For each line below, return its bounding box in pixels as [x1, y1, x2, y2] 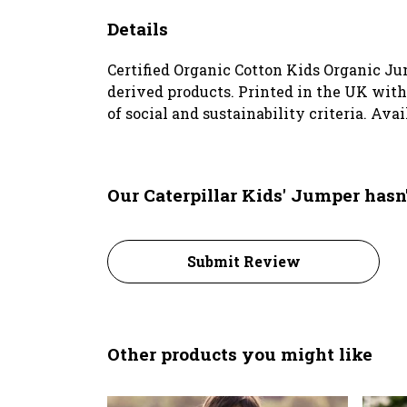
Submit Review [186, 251, 301, 271]
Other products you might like [107, 342, 372, 365]
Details [107, 16, 168, 40]
